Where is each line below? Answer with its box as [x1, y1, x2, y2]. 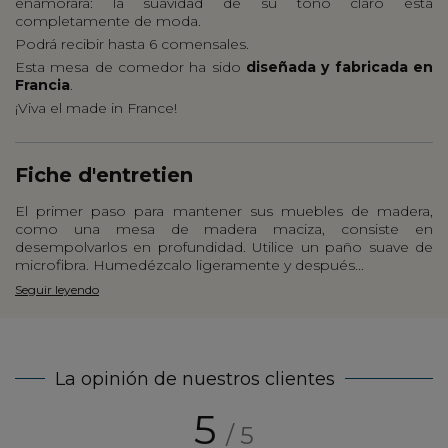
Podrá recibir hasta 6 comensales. [15, 34, 249, 53]
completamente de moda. [15, 11, 201, 30]
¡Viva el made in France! [15, 98, 177, 117]
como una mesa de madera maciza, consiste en [15, 219, 433, 238]
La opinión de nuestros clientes [55, 367, 335, 390]
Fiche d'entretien [15, 162, 193, 187]
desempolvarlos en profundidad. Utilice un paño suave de [15, 237, 433, 256]
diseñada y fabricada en [240, 57, 434, 76]
